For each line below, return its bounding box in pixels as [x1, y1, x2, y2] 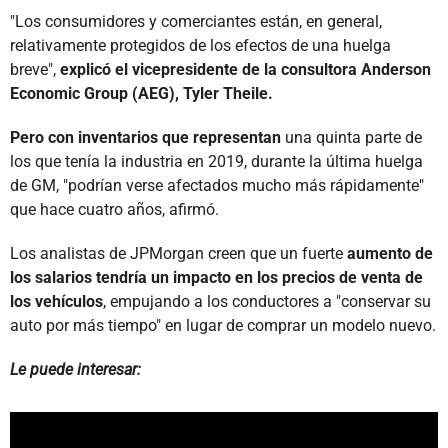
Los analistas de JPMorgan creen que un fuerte [10, 243, 347, 263]
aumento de [347, 243, 433, 263]
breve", [10, 59, 56, 79]
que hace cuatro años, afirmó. [10, 199, 219, 219]
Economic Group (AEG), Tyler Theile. [10, 83, 273, 103]
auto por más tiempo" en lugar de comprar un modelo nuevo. [10, 315, 436, 335]
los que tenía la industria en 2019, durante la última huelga [10, 151, 423, 171]
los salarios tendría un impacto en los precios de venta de [10, 267, 423, 287]
